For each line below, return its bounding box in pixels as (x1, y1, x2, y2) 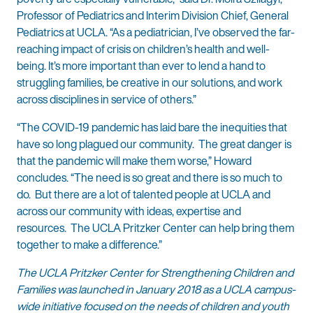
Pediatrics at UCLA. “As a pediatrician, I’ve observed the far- (17, 24, 295, 41)
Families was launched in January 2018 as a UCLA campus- (17, 281, 296, 298)
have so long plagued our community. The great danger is (17, 136, 291, 153)
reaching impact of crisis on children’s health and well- (17, 41, 270, 58)
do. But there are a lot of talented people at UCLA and (17, 186, 270, 203)
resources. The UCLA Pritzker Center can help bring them (17, 219, 294, 237)
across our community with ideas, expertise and (17, 203, 241, 220)
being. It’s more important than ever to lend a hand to (17, 57, 265, 75)
